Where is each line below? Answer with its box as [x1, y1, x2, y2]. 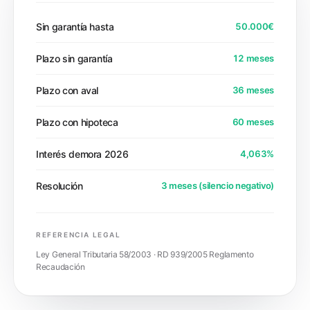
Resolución [36, 180, 83, 192]
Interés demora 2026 [36, 148, 129, 160]
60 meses [232, 116, 274, 127]
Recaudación [36, 262, 85, 272]
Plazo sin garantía [36, 53, 113, 64]
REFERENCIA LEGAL [36, 230, 121, 239]
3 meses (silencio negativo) [161, 180, 274, 191]
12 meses [232, 53, 274, 64]
